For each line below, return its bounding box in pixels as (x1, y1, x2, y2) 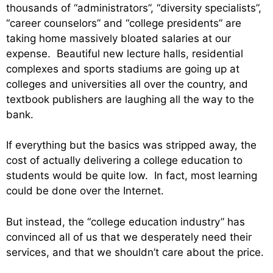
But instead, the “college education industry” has (6, 215, 245, 228)
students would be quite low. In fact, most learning (6, 169, 257, 182)
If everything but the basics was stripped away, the (6, 139, 257, 152)
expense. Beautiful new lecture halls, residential (6, 47, 243, 60)
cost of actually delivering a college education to (6, 154, 243, 167)
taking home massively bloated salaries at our (6, 32, 231, 44)
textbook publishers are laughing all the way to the (6, 93, 254, 105)
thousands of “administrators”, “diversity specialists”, (6, 1, 261, 14)
